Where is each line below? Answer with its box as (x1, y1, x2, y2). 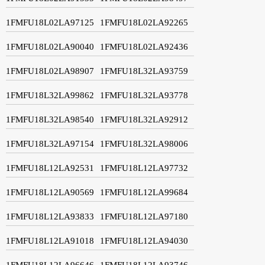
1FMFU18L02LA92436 (100, 41, 188, 51)
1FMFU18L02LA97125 (6, 17, 94, 27)
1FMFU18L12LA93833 (6, 211, 94, 221)
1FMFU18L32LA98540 (6, 114, 94, 124)
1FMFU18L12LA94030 (100, 235, 188, 245)
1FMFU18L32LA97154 (6, 138, 94, 148)
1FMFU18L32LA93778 (100, 90, 188, 100)
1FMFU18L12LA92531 (6, 163, 94, 173)
